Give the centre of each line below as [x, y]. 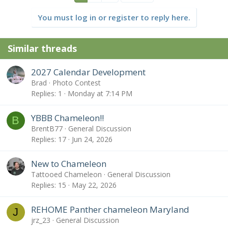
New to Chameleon [69, 163]
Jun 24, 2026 [92, 139]
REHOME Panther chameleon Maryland [110, 209]
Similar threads [42, 49]
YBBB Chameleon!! [67, 118]
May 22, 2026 [94, 185]
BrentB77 [47, 128]
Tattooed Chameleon [66, 174]
